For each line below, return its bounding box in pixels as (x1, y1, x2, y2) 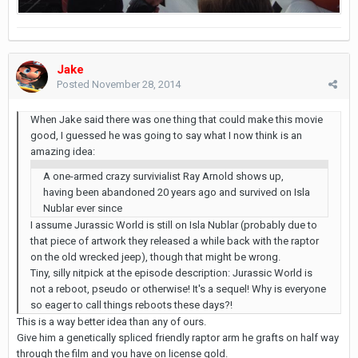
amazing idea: (30, 145, 95, 157)
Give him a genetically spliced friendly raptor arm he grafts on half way (17, 331, 339, 344)
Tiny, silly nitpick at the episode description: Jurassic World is (30, 266, 312, 279)
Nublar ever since (43, 201, 122, 214)
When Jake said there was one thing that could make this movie (30, 113, 323, 125)
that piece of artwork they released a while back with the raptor (30, 234, 319, 247)
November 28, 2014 (92, 78, 181, 90)
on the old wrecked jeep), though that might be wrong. (30, 250, 280, 263)
